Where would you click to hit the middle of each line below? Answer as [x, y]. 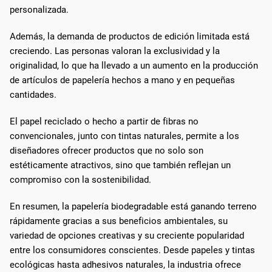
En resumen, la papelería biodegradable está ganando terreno [133, 206]
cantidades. [33, 94]
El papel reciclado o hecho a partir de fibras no [104, 121]
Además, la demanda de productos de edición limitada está [130, 36]
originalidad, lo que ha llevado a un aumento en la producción [134, 65]
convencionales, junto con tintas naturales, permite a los [124, 136]
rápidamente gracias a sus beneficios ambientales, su [119, 221]
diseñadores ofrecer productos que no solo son [107, 150]
